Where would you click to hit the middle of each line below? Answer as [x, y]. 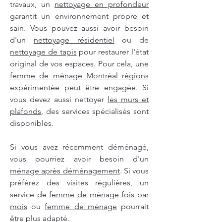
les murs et [128, 100]
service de [30, 195]
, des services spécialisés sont [95, 111]
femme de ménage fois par [99, 195]
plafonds [26, 111]
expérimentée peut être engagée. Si [79, 88]
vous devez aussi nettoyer [59, 100]
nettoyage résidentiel [74, 40]
